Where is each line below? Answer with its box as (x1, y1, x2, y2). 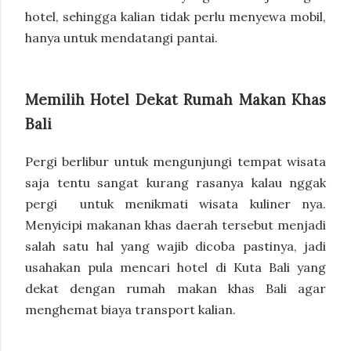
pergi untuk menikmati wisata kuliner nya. (25, 195, 326, 212)
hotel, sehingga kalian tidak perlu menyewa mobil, (25, 9, 326, 25)
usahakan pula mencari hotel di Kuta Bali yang (25, 259, 326, 275)
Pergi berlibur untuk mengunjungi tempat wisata (25, 153, 326, 169)
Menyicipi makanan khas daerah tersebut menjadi (25, 216, 326, 233)
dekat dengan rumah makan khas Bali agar (25, 280, 326, 296)
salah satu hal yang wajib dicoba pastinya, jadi (25, 237, 326, 254)
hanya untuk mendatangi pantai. (25, 30, 218, 46)
